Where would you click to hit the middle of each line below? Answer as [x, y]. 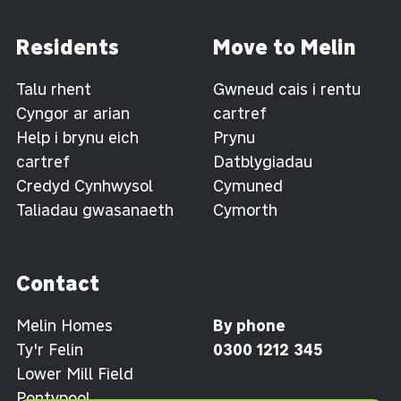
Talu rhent [54, 89]
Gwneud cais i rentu [286, 89]
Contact [58, 283]
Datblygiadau [262, 161]
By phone [249, 325]
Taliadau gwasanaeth [95, 209]
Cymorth [245, 209]
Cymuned [247, 185]
